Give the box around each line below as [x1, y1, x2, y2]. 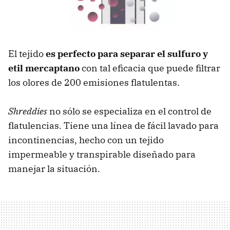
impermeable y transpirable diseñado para [8, 148, 196, 160]
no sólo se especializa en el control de [47, 105, 212, 117]
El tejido [8, 48, 46, 60]
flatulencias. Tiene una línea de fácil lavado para [8, 120, 219, 131]
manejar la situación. [8, 163, 100, 175]
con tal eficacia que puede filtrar [80, 62, 220, 74]
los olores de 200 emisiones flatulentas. [8, 76, 180, 88]
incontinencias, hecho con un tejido [8, 134, 164, 146]
